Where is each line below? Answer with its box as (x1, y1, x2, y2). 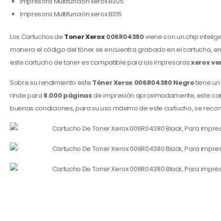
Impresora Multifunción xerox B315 (20, 9, 122, 19)
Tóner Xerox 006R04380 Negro (92, 78, 196, 87)
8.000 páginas (43, 91, 92, 100)
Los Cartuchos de (10, 32, 65, 41)
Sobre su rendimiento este (10, 78, 92, 87)
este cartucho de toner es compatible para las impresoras (10, 58, 190, 67)
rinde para (10, 91, 44, 100)
